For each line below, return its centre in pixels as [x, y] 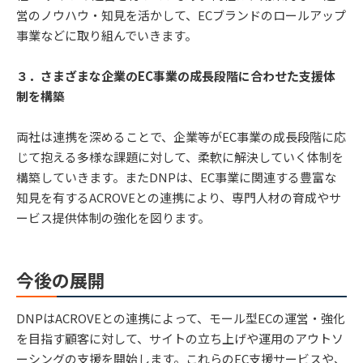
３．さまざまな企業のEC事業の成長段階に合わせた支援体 [176, 76]
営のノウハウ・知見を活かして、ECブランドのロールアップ [181, 15]
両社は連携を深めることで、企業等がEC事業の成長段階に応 [181, 137]
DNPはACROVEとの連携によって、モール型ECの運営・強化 [181, 318]
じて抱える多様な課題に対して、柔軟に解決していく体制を [180, 157]
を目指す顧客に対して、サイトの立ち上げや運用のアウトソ [180, 339]
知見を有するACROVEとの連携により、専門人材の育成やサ [179, 198]
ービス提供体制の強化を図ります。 [113, 218]
